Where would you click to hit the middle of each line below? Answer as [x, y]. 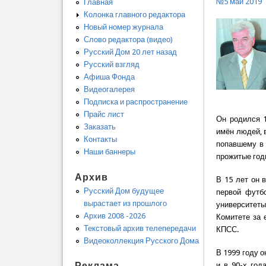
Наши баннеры [109, 152]
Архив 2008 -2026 [114, 216]
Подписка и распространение [135, 102]
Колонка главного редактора [134, 15]
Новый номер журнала [123, 27]
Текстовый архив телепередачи [140, 228]
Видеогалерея [109, 90]
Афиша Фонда [109, 77]
